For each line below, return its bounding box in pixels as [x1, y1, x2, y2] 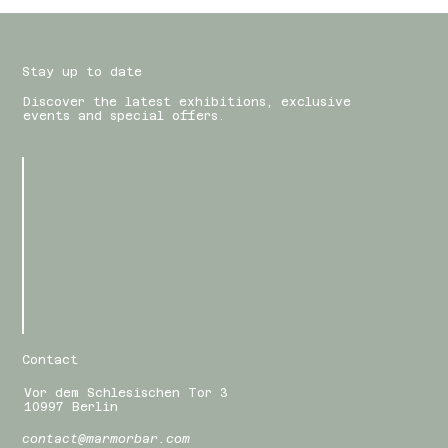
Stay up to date [22, 64, 143, 79]
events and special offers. [23, 109, 226, 124]
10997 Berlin [23, 399, 118, 414]
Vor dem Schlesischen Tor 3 [23, 385, 228, 400]
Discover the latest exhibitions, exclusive [23, 95, 352, 110]
